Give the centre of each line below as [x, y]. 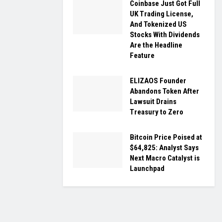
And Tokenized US [158, 25]
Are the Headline [156, 45]
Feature [142, 56]
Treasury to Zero [157, 112]
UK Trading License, [162, 14]
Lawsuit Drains [153, 102]
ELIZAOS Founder [158, 81]
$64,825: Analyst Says [164, 148]
